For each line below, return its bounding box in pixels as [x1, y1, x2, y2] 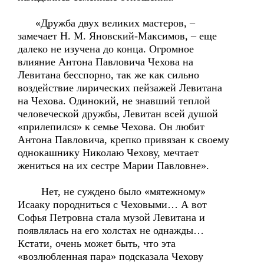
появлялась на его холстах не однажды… [18, 225, 204, 236]
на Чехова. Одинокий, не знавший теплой [18, 95, 210, 107]
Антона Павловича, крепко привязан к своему [18, 134, 229, 146]
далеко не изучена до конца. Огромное [18, 43, 194, 55]
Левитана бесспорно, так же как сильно [18, 69, 199, 81]
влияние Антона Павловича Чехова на [18, 56, 193, 68]
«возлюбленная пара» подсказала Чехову [18, 250, 203, 262]
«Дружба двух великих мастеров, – [18, 17, 195, 29]
